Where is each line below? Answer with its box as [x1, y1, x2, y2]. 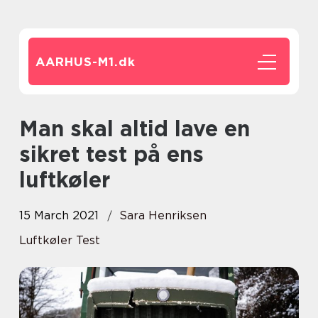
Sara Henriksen [119, 209, 207, 222]
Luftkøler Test [19, 234, 100, 247]
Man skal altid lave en [19, 116, 38, 141]
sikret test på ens [19, 141, 204, 167]
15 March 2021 [19, 209, 99, 222]
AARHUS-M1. [35, 55, 119, 69]
